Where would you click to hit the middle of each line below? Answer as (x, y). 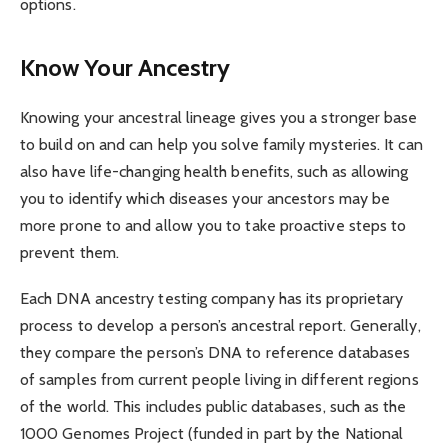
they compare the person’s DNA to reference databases (215, 353)
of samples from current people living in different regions (219, 380)
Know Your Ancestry (125, 68)
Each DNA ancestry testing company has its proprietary (212, 299)
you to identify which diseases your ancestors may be (205, 199)
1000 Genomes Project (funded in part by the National (212, 434)
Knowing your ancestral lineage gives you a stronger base (219, 118)
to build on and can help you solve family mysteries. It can (221, 145)
